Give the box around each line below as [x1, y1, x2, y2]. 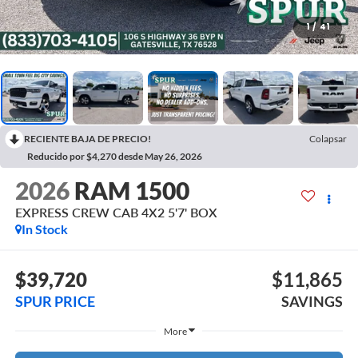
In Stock [21, 221, 68, 237]
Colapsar [309, 132, 347, 145]
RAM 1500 [74, 176, 189, 205]
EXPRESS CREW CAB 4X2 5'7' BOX [14, 205, 217, 221]
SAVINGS [281, 292, 344, 310]
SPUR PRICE [14, 292, 95, 310]
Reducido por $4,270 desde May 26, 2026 [27, 149, 202, 162]
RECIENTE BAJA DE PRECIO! [24, 132, 151, 145]
